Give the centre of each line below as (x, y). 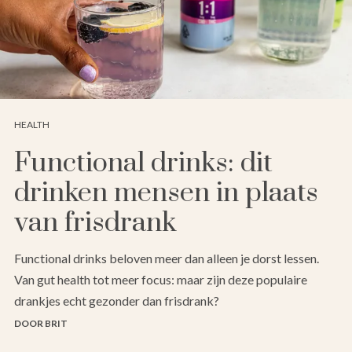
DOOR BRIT (41, 324)
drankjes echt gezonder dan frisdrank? (117, 301)
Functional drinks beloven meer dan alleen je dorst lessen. (167, 258)
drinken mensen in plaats (166, 194)
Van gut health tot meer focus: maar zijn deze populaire (161, 280)
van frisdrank (95, 224)
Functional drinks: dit (143, 164)
